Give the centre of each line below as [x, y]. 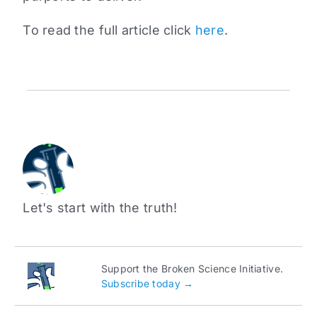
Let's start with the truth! [100, 208]
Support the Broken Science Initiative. [192, 269]
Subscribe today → [147, 284]
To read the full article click [109, 30]
